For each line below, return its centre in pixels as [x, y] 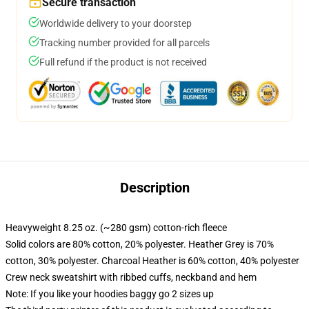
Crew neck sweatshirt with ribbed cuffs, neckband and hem [131, 277]
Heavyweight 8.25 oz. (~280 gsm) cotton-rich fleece [116, 228]
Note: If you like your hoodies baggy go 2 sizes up [110, 294]
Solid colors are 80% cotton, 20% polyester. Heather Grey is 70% [140, 244]
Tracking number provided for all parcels [124, 43]
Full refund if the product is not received [123, 62]
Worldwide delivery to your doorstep [116, 23]
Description [154, 188]
